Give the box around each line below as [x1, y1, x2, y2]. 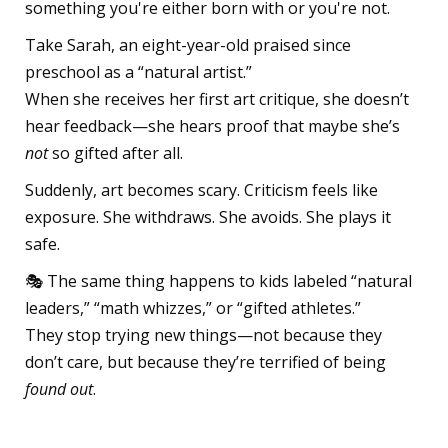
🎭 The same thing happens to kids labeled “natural [25, 269, 412, 292]
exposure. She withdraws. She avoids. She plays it [25, 205, 391, 228]
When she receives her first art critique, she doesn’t [25, 87, 409, 110]
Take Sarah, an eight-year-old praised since [25, 33, 351, 56]
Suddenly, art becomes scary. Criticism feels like [25, 178, 378, 201]
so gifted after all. [48, 141, 183, 164]
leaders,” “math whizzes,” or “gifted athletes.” [25, 296, 361, 319]
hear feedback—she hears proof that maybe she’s [25, 114, 400, 137]
